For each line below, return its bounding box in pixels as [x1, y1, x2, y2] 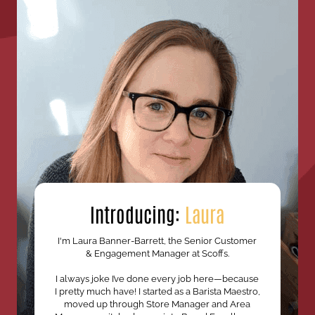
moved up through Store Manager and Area [64, 299, 251, 310]
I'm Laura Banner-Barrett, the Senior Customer [58, 236, 257, 247]
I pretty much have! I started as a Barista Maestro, [54, 286, 260, 297]
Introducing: [90, 201, 186, 226]
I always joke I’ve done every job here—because [56, 274, 259, 285]
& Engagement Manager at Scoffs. [85, 248, 229, 259]
